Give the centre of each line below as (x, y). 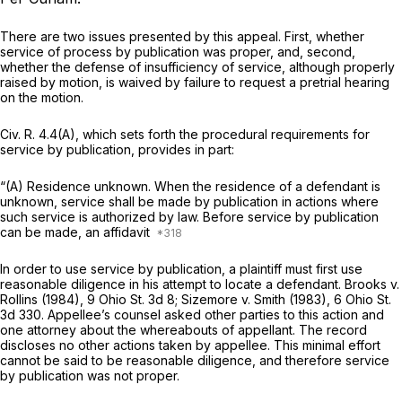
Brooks (367, 284)
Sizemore (211, 300)
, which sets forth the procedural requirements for (223, 135)
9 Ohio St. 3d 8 (131, 300)
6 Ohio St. (363, 300)
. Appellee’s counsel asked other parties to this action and (213, 315)
